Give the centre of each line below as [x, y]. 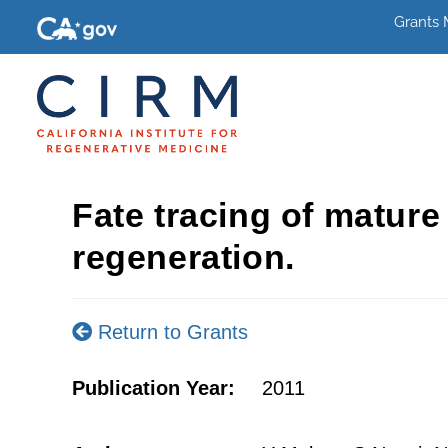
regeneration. [183, 257]
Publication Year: [153, 388]
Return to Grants [170, 332]
